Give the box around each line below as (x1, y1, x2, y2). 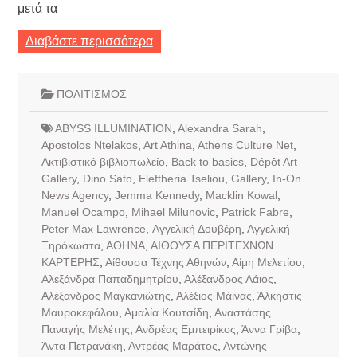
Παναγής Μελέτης (41, 322, 130, 335)
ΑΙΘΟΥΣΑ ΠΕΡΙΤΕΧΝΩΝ (150, 238, 273, 252)
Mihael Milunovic (131, 205, 215, 218)
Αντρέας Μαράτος (127, 339, 218, 352)
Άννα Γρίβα (241, 322, 297, 335)
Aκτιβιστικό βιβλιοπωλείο (41, 155, 165, 168)
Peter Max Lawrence (41, 222, 146, 235)
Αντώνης (222, 339, 267, 352)
